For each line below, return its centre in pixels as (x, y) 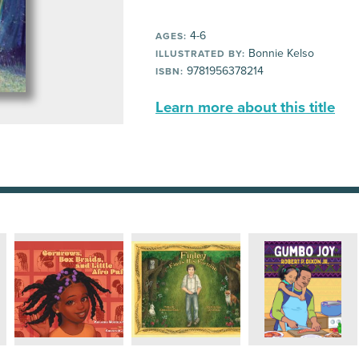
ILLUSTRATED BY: (200, 54)
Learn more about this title (245, 107)
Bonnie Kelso (280, 53)
